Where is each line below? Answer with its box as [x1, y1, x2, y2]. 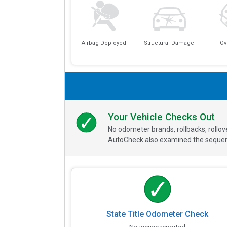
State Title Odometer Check [106, 209, 209, 219]
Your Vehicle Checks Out [108, 110, 215, 123]
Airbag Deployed [81, 40, 126, 47]
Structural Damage [144, 40, 195, 47]
